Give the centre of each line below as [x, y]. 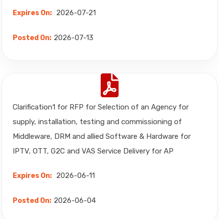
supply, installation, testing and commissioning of [97, 122]
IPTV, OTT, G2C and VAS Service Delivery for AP [93, 151]
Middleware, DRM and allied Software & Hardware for [102, 136]
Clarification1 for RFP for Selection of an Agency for [101, 107]
